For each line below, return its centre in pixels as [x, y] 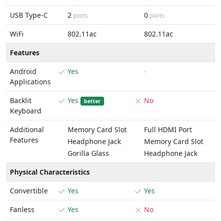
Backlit [21, 100]
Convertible [29, 191]
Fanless [22, 209]
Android [23, 71]
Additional [27, 129]
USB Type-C [29, 15]
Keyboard [26, 111]
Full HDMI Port [168, 129]
